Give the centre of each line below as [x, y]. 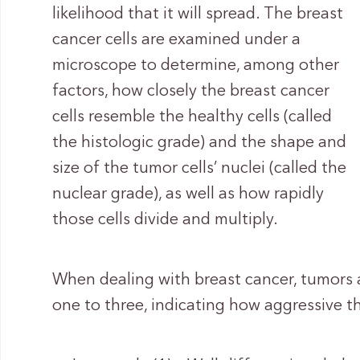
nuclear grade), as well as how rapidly [188, 194]
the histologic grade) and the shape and [200, 143]
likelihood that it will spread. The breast [198, 14]
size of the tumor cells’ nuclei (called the [200, 169]
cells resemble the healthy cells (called [192, 117]
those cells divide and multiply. [166, 220]
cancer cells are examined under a [177, 40]
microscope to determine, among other [196, 66]
